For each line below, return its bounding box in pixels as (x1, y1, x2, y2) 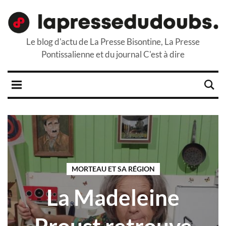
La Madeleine (46, 184, 180, 211)
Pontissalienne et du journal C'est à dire (41, 49, 185, 60)
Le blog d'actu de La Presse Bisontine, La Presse (26, 36, 200, 47)
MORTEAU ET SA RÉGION (71, 164, 155, 174)
